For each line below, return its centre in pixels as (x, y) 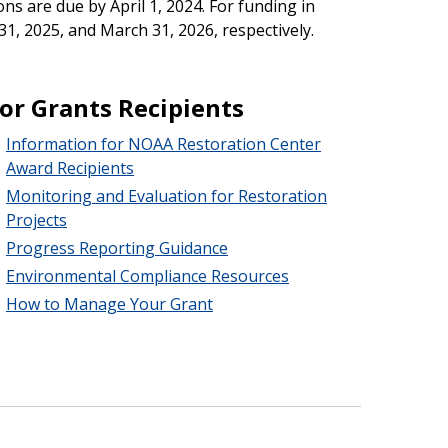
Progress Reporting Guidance (116, 247)
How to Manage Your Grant (109, 303)
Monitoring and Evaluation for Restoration (166, 195)
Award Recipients (69, 167)
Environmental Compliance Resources (147, 275)
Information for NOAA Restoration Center (163, 143)
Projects (36, 219)
